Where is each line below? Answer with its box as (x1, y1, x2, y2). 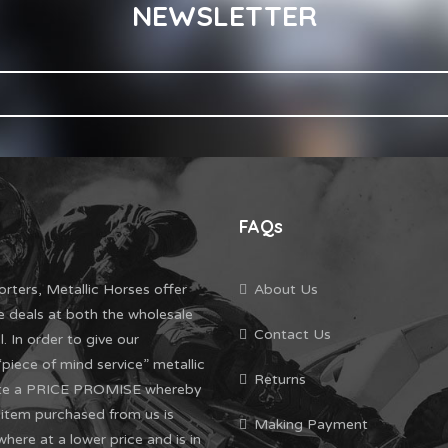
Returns (254, 370, 306, 388)
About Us (254, 280, 318, 298)
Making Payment (254, 415, 368, 433)
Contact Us (254, 325, 331, 343)
